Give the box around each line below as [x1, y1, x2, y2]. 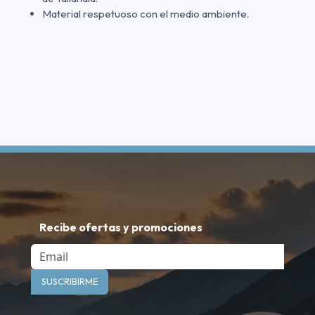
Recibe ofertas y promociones [39, 219, 202, 234]
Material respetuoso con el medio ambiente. [42, 6, 249, 20]
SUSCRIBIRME [41, 276, 98, 288]
